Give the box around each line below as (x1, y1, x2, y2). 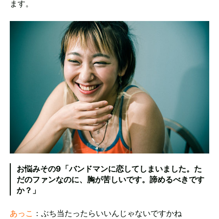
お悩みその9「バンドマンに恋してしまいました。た (17, 163, 202, 174)
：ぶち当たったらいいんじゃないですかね (33, 208, 182, 218)
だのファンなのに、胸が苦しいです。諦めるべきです (17, 174, 204, 184)
